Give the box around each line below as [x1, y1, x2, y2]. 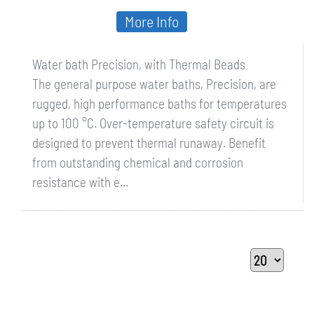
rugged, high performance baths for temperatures [32, 95, 287, 111]
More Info [125, 12, 179, 30]
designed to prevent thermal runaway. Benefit [32, 135, 266, 151]
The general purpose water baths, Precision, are [32, 76, 276, 92]
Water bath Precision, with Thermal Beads [32, 56, 245, 72]
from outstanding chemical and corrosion [32, 154, 243, 170]
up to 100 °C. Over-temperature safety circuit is [32, 115, 274, 131]
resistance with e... [32, 174, 128, 190]
